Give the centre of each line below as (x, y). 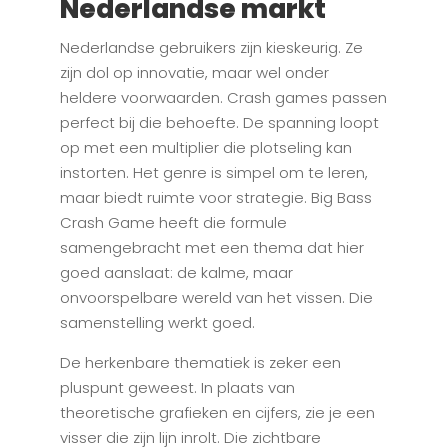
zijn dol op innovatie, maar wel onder (194, 73)
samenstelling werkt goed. (157, 323)
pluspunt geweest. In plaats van (177, 388)
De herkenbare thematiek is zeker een (200, 363)
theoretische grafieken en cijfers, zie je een (217, 413)
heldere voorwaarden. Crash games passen (223, 98)
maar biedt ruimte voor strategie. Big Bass (215, 198)
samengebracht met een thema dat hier (211, 248)
